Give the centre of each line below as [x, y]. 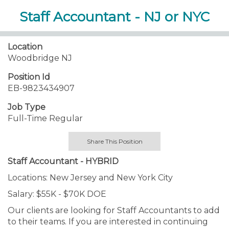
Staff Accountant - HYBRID [63, 161]
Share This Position [114, 141]
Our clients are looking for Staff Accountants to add [114, 210]
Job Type [27, 107]
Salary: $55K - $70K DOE [57, 194]
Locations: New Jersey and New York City [90, 178]
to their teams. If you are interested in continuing [108, 222]
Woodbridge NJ [40, 58]
